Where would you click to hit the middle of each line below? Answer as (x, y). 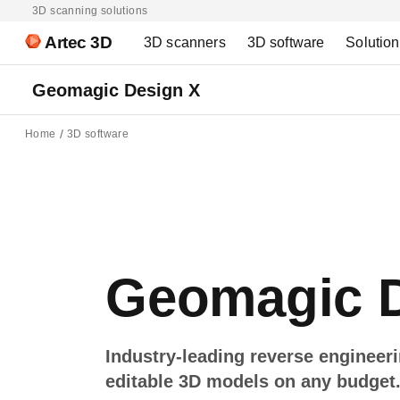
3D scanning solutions (90, 11)
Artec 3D (78, 42)
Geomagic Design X (116, 90)
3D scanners (185, 42)
